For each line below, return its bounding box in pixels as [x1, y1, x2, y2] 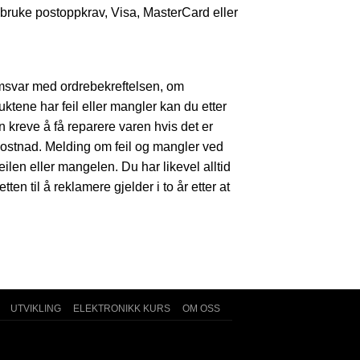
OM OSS [182, 303, 220, 313]
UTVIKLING [10, 303, 61, 313]
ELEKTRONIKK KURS [73, 303, 170, 313]
